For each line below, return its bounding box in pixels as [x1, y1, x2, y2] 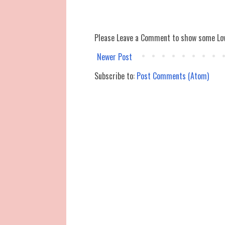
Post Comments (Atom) [137, 69, 209, 82]
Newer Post [97, 50, 132, 63]
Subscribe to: [94, 69, 137, 82]
